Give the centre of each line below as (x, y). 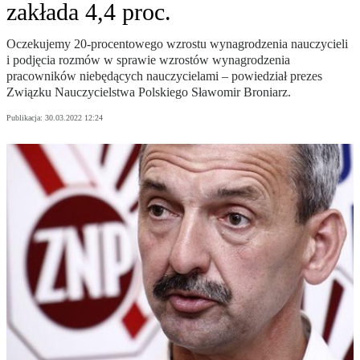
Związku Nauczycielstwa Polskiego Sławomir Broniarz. (149, 92)
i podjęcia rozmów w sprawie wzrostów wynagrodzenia (148, 60)
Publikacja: (26, 118)
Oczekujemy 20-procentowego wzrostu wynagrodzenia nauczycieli (177, 44)
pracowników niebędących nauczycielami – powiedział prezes (164, 76)
